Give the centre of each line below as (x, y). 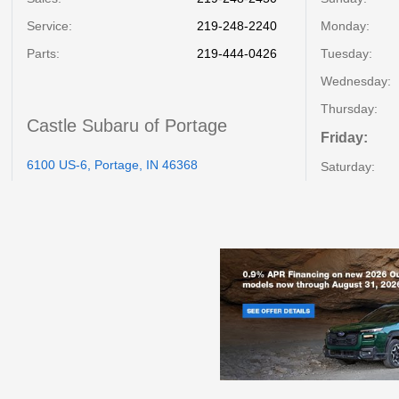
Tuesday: (346, 53)
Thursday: (349, 109)
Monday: (345, 26)
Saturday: (347, 167)
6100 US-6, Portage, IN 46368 (113, 165)
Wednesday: (355, 81)
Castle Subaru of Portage (127, 126)
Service (48, 26)
